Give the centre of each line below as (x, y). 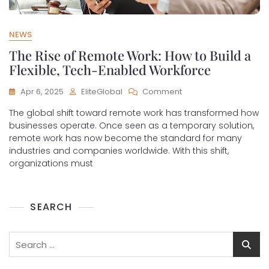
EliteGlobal (102, 92)
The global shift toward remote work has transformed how (134, 113)
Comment (162, 92)
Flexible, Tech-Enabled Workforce (110, 70)
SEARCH (51, 207)
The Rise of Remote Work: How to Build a (130, 55)
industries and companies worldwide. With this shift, (119, 151)
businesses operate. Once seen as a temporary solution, (131, 125)
